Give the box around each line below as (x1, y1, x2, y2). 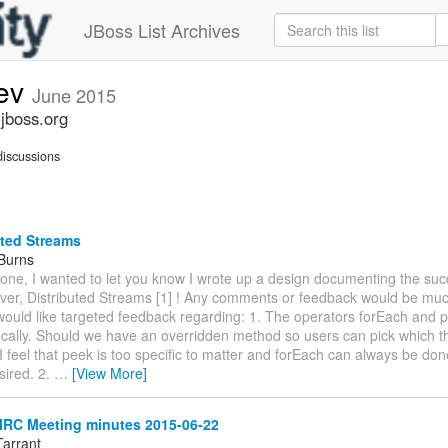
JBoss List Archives (84, 17, 240, 43)
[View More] (72, 362, 147, 383)
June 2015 (32, 82, 116, 108)
